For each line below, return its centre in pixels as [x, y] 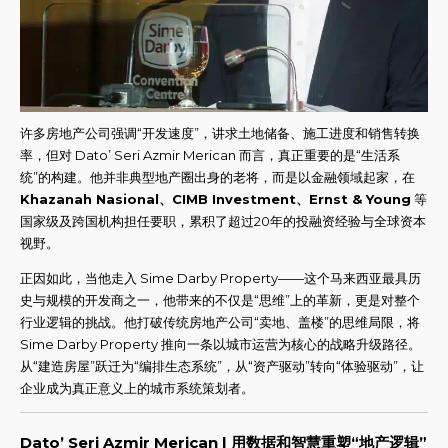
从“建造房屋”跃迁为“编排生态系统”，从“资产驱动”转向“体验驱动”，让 [222, 366]
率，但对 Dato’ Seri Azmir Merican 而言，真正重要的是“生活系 [210, 155]
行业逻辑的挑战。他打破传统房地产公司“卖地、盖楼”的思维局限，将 [220, 322]
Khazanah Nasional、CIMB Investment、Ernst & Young [215, 199]
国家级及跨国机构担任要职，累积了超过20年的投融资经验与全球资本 [223, 221]
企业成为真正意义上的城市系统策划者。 [137, 388]
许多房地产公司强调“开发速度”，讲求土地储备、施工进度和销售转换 [220, 133]
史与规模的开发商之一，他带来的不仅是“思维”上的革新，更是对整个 [220, 300]
